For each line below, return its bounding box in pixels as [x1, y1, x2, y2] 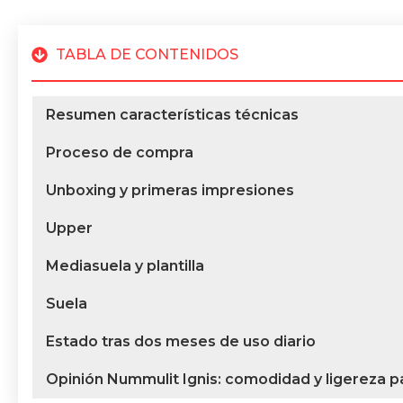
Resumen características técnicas [46, 106, 299, 124]
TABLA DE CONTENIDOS [56, 46, 238, 64]
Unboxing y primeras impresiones [46, 182, 294, 200]
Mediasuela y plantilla [46, 257, 204, 275]
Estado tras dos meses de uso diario [46, 333, 316, 351]
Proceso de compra [46, 144, 193, 162]
